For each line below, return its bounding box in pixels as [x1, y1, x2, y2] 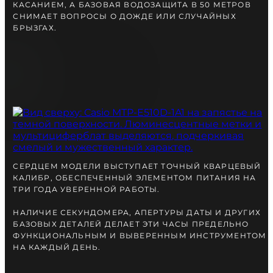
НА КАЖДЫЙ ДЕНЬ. [13, 243, 101, 252]
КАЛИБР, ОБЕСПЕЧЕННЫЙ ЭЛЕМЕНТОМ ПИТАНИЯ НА [13, 173, 257, 183]
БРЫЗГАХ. [13, 23, 57, 33]
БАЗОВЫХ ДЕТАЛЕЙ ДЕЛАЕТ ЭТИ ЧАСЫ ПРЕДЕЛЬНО [13, 219, 249, 229]
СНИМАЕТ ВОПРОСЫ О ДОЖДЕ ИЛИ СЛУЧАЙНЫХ [13, 12, 236, 21]
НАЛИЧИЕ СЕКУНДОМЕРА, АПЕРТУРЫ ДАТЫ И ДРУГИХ [13, 208, 261, 218]
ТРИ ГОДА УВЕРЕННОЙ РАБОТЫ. [13, 185, 160, 194]
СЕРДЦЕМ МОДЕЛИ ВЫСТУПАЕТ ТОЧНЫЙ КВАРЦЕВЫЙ [13, 161, 261, 171]
